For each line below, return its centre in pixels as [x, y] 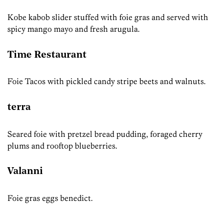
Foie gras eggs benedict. [50, 198]
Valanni [25, 172]
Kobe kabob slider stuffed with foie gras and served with [108, 17]
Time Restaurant [47, 55]
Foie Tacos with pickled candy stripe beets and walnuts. [107, 81]
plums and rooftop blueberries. [62, 145]
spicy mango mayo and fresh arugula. [74, 29]
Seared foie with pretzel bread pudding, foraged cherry [105, 134]
